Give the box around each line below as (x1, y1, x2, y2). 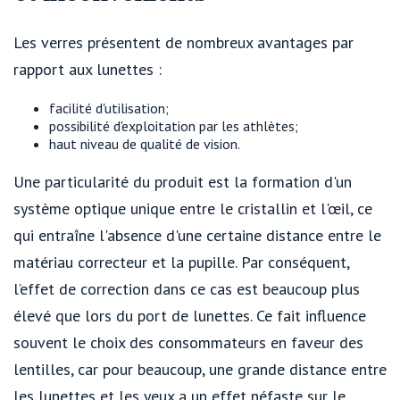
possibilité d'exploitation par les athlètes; (49, 116, 298, 135)
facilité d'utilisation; (49, 98, 169, 117)
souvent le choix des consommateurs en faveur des (13, 331, 363, 353)
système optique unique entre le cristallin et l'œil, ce (13, 197, 372, 219)
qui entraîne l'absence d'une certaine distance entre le (13, 224, 381, 246)
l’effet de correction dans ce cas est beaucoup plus (13, 278, 360, 299)
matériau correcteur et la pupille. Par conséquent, (13, 251, 349, 272)
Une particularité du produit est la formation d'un (13, 171, 352, 192)
